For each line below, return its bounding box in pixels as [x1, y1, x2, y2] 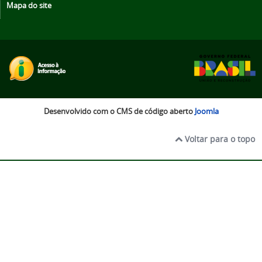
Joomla [194, 106, 219, 117]
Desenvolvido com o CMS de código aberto [43, 106, 195, 117]
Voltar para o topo [182, 133, 255, 145]
